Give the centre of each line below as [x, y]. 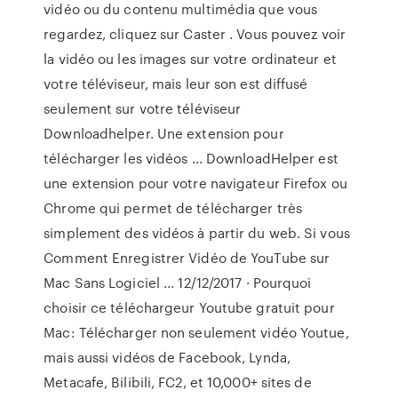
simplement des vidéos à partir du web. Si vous [197, 233]
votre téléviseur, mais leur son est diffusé [176, 84]
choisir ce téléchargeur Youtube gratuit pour [189, 307]
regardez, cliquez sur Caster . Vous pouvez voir [195, 34]
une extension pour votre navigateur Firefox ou [195, 183]
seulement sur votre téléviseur [143, 108]
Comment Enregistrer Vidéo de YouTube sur [187, 258]
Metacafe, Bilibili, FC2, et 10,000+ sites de [178, 382]
